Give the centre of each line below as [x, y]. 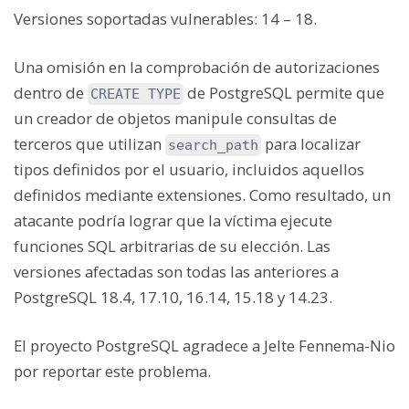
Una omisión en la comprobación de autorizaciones [197, 67]
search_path [213, 145]
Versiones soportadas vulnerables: [136, 18]
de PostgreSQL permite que [284, 92]
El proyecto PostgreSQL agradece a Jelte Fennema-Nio [204, 346]
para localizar [311, 143]
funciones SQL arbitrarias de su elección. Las [172, 246]
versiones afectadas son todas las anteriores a [176, 271]
